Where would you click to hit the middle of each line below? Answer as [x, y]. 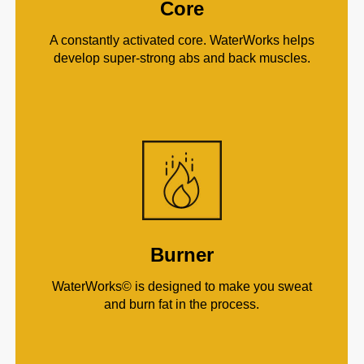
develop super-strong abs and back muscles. [182, 58]
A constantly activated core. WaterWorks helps [182, 41]
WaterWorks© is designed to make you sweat [182, 287]
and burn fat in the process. [182, 305]
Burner [182, 255]
